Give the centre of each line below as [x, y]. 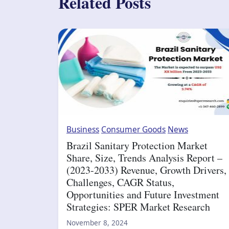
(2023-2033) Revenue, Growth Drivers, [146, 170]
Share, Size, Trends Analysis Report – [144, 158]
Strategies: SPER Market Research [138, 207]
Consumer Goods [133, 130]
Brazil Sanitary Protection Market [137, 146]
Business [83, 130]
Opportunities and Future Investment [143, 195]
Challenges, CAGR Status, [120, 182]
